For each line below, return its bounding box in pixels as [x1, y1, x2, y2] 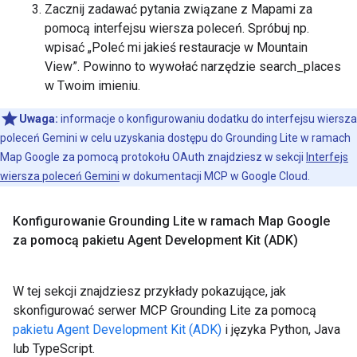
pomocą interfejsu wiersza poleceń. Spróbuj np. [45, 21, 309, 36]
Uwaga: [19, 112, 58, 125]
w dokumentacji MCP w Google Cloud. [120, 170, 310, 182]
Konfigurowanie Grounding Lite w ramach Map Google [13, 214, 330, 229]
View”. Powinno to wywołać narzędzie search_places [45, 59, 341, 74]
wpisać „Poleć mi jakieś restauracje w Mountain [45, 40, 308, 55]
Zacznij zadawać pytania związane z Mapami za [45, 2, 312, 17]
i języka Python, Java [222, 322, 340, 337]
